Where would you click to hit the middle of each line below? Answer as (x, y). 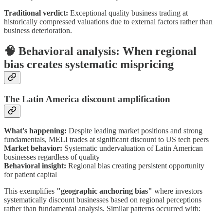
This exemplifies (30, 191)
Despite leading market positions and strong (135, 131)
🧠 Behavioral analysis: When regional (100, 51)
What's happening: (35, 131)
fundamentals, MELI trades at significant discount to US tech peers (106, 140)
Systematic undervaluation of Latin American (133, 148)
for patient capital (30, 175)
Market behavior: (33, 148)
